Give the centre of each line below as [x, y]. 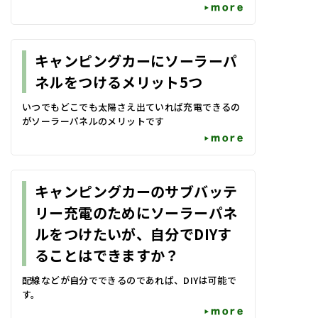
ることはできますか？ [107, 255]
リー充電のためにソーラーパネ [136, 213]
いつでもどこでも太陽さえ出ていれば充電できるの [131, 107]
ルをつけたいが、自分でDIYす [133, 234]
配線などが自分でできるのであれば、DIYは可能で [129, 280]
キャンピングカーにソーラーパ [136, 61]
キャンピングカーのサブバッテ [136, 191]
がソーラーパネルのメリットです [93, 121]
